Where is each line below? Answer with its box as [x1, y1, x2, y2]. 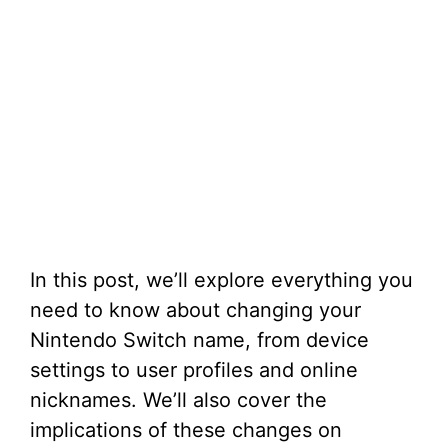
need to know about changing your [30, 298, 361, 322]
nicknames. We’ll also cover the [30, 388, 327, 412]
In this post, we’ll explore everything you [30, 268, 413, 292]
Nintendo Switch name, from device [30, 328, 369, 352]
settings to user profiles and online [30, 358, 358, 382]
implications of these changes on [30, 418, 342, 442]
